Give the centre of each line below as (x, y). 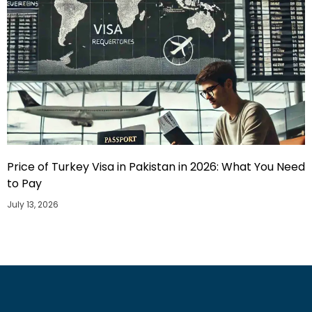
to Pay (24, 184)
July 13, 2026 (33, 205)
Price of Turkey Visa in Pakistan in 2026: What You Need (156, 167)
